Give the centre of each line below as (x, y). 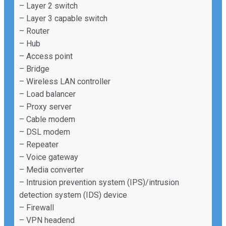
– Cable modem (47, 119)
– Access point (46, 56)
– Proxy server (45, 106)
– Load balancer (47, 94)
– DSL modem (45, 132)
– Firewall (37, 207)
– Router (34, 31)
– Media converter (51, 169)
